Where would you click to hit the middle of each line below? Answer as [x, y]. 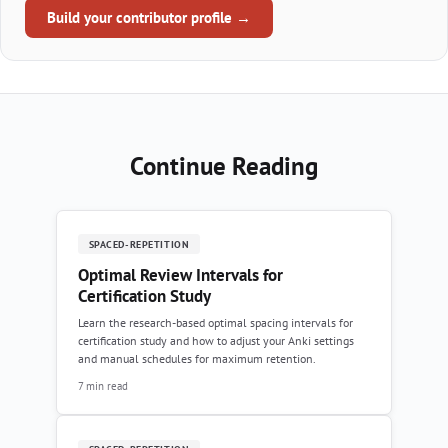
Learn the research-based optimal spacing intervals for [215, 322]
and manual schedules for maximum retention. [197, 358]
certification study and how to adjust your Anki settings [216, 340]
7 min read [103, 385]
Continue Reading [224, 165]
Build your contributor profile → [149, 17]
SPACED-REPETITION [139, 244]
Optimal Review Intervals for [180, 274]
